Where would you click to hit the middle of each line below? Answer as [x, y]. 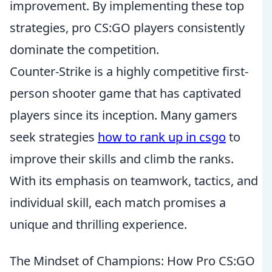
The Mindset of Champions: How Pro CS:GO [132, 261]
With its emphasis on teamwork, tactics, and [134, 181]
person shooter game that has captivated [125, 93]
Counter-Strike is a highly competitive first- [129, 71]
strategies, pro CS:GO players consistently [127, 28]
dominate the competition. [84, 49]
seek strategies [54, 137]
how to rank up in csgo [162, 137]
